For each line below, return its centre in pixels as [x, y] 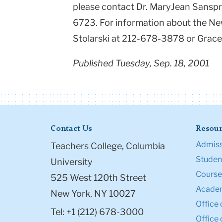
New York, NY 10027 [93, 194]
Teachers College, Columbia [108, 146]
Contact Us [71, 129]
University [72, 162]
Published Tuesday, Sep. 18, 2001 [141, 63]
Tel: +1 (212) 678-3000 [97, 212]
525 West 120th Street [98, 178]
